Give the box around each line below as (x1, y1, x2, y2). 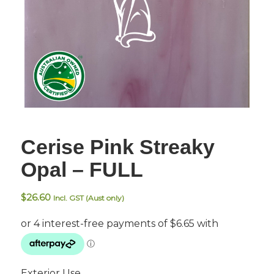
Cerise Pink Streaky (20, 135, 215, 158)
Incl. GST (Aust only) (53, 193, 124, 202)
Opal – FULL (20, 157, 143, 181)
